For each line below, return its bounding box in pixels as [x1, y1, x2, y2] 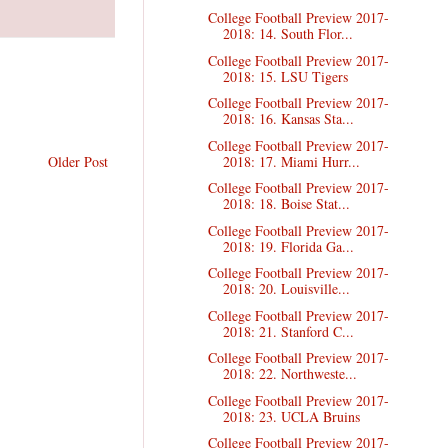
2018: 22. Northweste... [222, 364, 357, 384]
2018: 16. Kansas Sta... [222, 109, 354, 129]
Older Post [48, 152, 108, 172]
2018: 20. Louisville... [222, 279, 350, 299]
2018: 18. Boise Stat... [222, 194, 350, 214]
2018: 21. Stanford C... [222, 321, 354, 341]
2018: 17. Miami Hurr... [222, 151, 360, 171]
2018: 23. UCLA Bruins [222, 406, 360, 426]
